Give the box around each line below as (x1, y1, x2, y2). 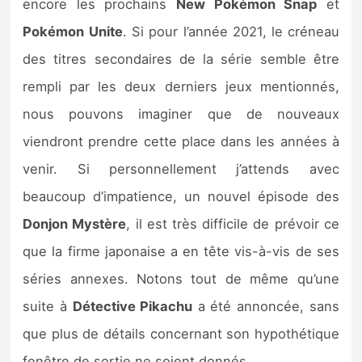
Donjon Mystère (23, 216, 127, 233)
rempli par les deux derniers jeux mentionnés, (23, 78, 339, 95)
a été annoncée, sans (192, 298, 339, 315)
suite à (23, 298, 73, 315)
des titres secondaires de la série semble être (23, 51, 339, 68)
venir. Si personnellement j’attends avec (23, 161, 339, 178)
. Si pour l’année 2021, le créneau (123, 23, 339, 40)
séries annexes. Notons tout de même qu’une (23, 271, 339, 288)
